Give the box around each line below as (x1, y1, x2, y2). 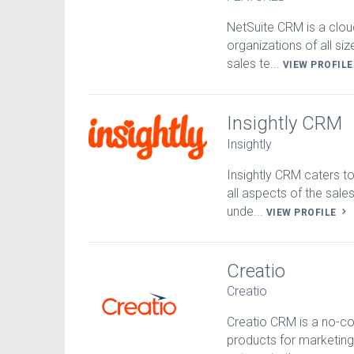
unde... (227, 203, 266, 219)
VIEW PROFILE (266, 206, 340, 218)
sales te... (227, 56, 283, 72)
